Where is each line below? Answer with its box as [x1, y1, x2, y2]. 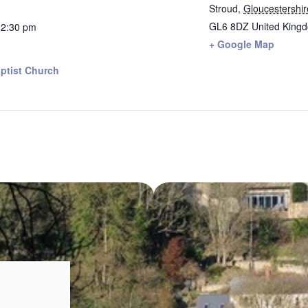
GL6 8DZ [209, 19, 249, 33]
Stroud [209, 1, 238, 15]
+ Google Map [209, 37, 274, 51]
